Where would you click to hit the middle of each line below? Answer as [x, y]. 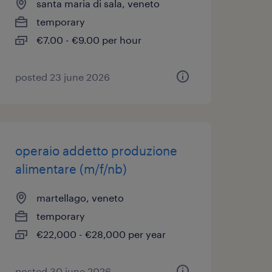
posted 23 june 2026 [62, 77]
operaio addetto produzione [96, 151]
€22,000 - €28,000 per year [101, 234]
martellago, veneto [80, 198]
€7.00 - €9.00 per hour [89, 40]
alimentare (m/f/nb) [71, 169]
